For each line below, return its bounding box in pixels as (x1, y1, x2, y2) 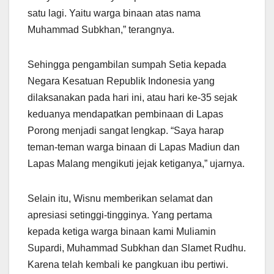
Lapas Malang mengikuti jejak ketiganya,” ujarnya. (28, 158, 245, 169)
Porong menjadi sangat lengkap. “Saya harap (28, 125, 224, 136)
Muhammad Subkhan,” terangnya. (28, 24, 174, 35)
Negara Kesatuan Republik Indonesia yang (28, 75, 215, 86)
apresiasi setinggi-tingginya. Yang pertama (28, 209, 212, 220)
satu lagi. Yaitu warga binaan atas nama (28, 7, 201, 18)
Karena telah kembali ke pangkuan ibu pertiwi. (28, 259, 228, 270)
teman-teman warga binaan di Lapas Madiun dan (28, 141, 240, 152)
